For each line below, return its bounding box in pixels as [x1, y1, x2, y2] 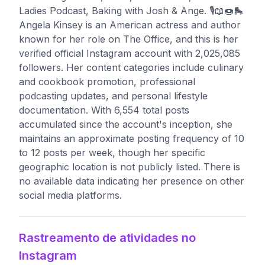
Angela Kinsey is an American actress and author [19, 19, 241, 31]
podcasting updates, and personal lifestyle [19, 90, 208, 102]
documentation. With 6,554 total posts [19, 104, 189, 116]
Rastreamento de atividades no [19, 231, 196, 245]
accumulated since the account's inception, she [19, 118, 232, 130]
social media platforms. [19, 189, 122, 201]
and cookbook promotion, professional [19, 76, 195, 88]
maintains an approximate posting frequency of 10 [19, 132, 244, 144]
